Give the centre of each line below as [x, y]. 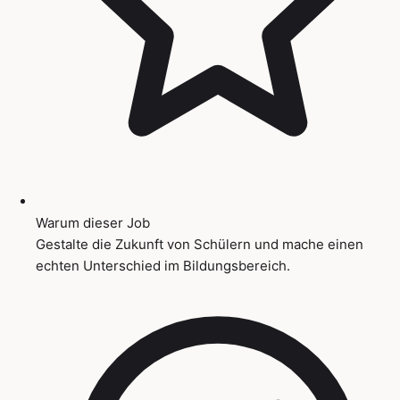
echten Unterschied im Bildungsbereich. [163, 265]
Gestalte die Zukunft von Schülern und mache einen [200, 244]
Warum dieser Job [93, 222]
